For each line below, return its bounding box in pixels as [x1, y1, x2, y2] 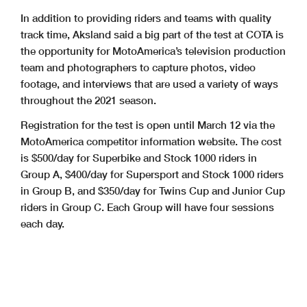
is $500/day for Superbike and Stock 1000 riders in [21, 151, 257, 164]
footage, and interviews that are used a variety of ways [21, 77, 278, 90]
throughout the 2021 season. [21, 94, 156, 107]
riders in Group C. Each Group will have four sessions [21, 201, 274, 214]
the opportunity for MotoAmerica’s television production [21, 45, 286, 58]
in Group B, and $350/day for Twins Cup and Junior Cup [21, 184, 285, 197]
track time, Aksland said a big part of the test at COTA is [21, 28, 284, 41]
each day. [21, 217, 64, 230]
